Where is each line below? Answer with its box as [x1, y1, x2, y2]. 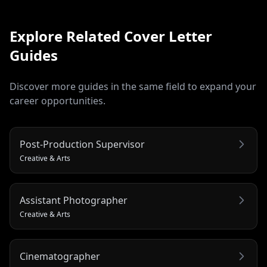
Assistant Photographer [20, 194, 128, 207]
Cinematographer [20, 250, 100, 263]
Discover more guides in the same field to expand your [10, 80, 256, 93]
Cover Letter [124, 26, 212, 46]
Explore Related [10, 26, 124, 46]
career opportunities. [10, 94, 105, 107]
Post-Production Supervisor [20, 138, 145, 151]
